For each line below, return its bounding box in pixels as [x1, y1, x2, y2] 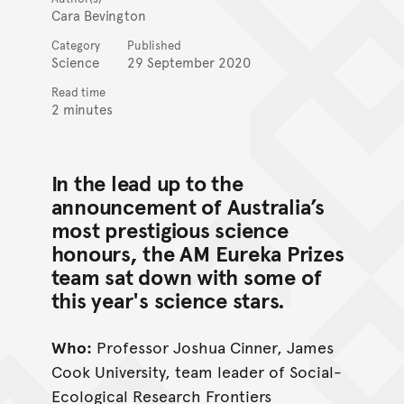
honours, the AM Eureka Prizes [50, 238, 344, 269]
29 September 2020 [126, 51, 251, 71]
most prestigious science [50, 215, 289, 245]
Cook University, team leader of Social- [50, 359, 342, 382]
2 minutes [50, 98, 113, 118]
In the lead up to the [50, 168, 243, 198]
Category [50, 36, 100, 53]
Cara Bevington [50, 5, 146, 24]
